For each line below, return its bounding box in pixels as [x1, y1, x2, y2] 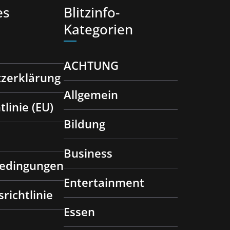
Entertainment [64, 174, 144, 190]
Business [64, 145, 112, 161]
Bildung [64, 116, 105, 132]
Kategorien [64, 20, 133, 39]
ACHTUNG [64, 57, 119, 73]
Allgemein [64, 86, 118, 103]
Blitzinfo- [64, 3, 120, 22]
